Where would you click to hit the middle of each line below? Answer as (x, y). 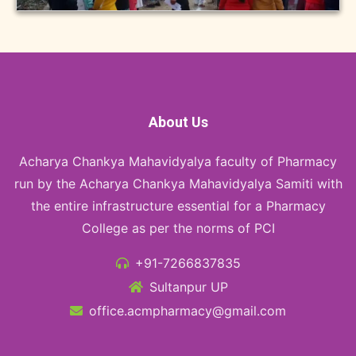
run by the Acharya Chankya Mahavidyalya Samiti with (178, 183)
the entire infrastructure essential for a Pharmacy (178, 205)
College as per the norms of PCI (178, 228)
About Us (178, 122)
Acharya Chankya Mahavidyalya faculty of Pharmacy (178, 161)
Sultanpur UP (188, 286)
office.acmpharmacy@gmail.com (188, 310)
